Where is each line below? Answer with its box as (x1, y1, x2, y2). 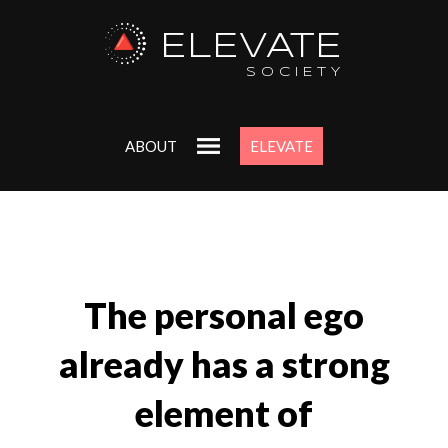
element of (135, 392, 313, 436)
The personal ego (84, 294, 364, 338)
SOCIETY (246, 66, 346, 80)
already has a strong (58, 343, 390, 387)
